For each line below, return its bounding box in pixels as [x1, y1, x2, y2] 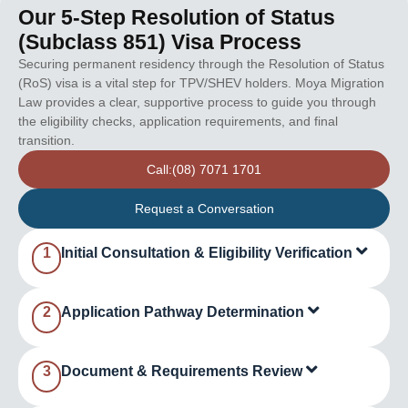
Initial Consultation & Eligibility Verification [61, 244, 357, 260]
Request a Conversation [134, 200, 274, 216]
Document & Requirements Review [61, 362, 307, 379]
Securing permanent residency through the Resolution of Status [18, 56, 384, 71]
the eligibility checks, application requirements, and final [18, 113, 338, 128]
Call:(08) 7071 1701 [147, 161, 261, 177]
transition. [18, 132, 75, 148]
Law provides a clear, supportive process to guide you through [18, 94, 376, 109]
